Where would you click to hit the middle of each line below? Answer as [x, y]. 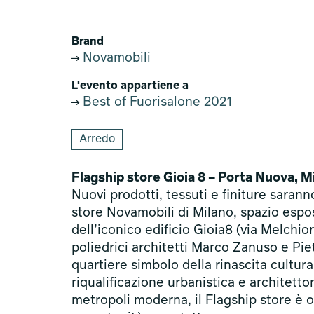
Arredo [97, 139]
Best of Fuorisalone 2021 [156, 102]
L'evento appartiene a [130, 86]
